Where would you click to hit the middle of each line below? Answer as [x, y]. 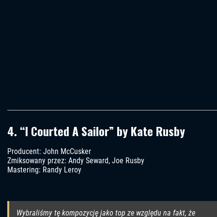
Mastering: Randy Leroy [44, 170]
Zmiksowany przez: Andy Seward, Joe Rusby [76, 161]
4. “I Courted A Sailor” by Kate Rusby [96, 131]
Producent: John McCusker [49, 152]
